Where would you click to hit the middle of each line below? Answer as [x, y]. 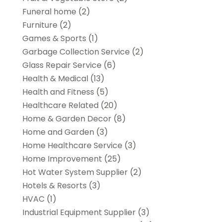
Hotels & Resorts [54, 185]
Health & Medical [55, 78]
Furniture [40, 25]
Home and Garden [58, 132]
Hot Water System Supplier [75, 172]
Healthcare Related [60, 105]
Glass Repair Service [62, 65]
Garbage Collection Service [76, 52]
